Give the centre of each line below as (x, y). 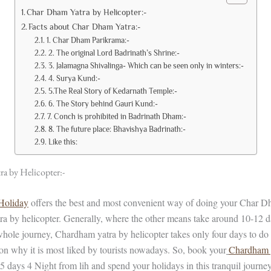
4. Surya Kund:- (74, 78)
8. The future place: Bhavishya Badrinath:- (117, 129)
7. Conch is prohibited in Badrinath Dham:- (116, 116)
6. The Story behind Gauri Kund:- (103, 103)
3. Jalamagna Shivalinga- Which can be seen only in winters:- (146, 65)
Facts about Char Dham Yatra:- (85, 26)
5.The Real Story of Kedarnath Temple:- (113, 91)
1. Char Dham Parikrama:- (88, 40)
